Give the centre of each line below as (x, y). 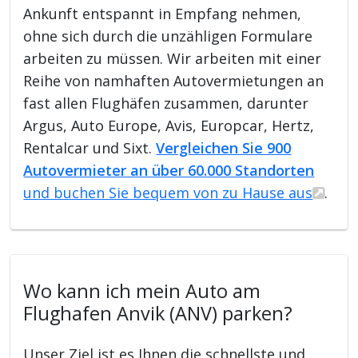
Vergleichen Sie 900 (224, 147)
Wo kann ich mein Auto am (142, 290)
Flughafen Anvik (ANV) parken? (158, 313)
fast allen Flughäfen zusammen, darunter (166, 103)
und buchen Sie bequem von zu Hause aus (168, 192)
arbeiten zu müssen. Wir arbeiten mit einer (173, 58)
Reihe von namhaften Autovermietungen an (174, 80)
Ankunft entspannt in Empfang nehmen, (163, 13)
